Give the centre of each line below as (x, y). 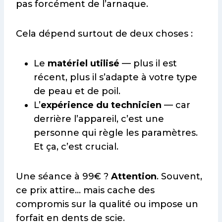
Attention (134, 177)
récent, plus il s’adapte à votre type (115, 78)
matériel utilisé (83, 64)
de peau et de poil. (77, 91)
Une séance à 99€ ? (63, 177)
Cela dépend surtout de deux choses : (104, 34)
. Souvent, (179, 177)
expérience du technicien (101, 105)
